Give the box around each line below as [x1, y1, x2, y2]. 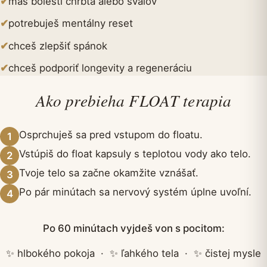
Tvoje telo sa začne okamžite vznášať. [19, 166, 198, 179]
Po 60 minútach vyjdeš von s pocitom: [42, 222, 225, 234]
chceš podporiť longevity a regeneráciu [8, 61, 192, 74]
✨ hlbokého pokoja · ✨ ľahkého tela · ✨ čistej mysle [6, 247, 261, 260]
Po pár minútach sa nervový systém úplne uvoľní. [19, 185, 252, 198]
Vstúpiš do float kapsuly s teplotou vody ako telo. [19, 147, 251, 160]
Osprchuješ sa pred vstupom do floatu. [19, 128, 203, 141]
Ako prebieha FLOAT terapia [35, 89, 232, 111]
